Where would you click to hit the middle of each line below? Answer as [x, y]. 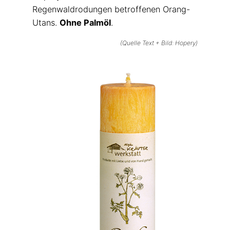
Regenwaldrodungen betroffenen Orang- [111, 9]
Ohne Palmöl [85, 23]
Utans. [46, 23]
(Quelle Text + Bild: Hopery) [159, 43]
